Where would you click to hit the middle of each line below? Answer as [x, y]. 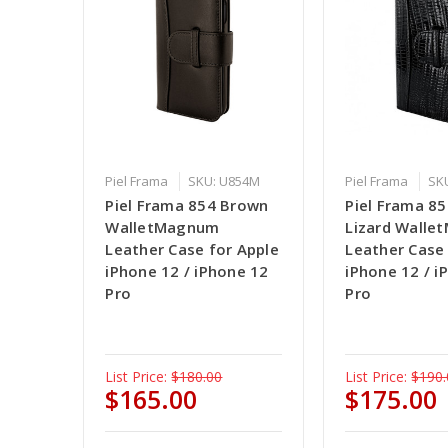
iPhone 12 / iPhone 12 [187, 271]
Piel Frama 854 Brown [187, 205]
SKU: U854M [224, 181]
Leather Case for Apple [192, 249]
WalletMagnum [162, 227]
